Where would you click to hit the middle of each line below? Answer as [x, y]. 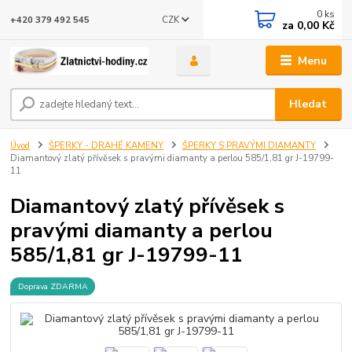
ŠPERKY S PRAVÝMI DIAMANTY [249, 146]
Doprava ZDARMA [53, 286]
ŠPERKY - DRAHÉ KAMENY [106, 146]
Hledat [308, 104]
